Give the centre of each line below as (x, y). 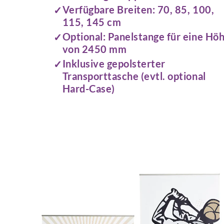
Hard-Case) (88, 88)
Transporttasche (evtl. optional (134, 76)
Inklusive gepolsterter (114, 63)
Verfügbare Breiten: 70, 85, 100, (138, 9)
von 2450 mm (94, 49)
